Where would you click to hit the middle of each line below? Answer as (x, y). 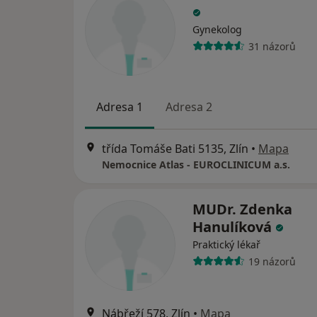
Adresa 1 (120, 107)
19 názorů (272, 261)
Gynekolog (217, 29)
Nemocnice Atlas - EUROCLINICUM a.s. (196, 165)
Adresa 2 (189, 107)
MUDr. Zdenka (242, 209)
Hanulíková (234, 227)
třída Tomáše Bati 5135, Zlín (175, 149)
